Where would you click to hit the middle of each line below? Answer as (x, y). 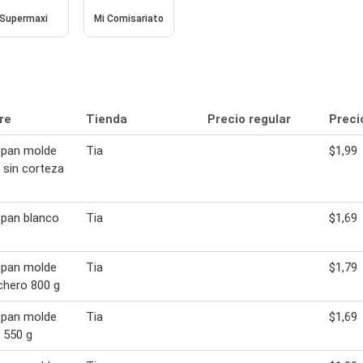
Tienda (107, 119)
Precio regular (249, 119)
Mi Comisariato (129, 18)
